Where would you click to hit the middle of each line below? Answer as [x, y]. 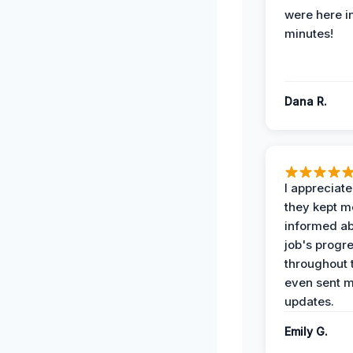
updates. [309, 301]
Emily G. [306, 331]
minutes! [309, 33]
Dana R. [306, 101]
